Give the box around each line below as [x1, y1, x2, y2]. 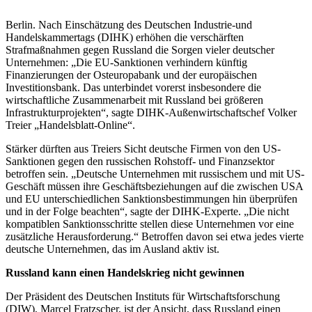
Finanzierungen [6, 68, 77, 81]
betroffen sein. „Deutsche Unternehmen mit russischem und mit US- [6, 167, 304, 180]
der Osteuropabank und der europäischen [77, 68, 257, 81]
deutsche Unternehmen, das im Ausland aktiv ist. [6, 242, 219, 255]
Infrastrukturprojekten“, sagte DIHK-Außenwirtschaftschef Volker [6, 106, 297, 118]
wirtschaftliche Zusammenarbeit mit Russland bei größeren [6, 93, 263, 106]
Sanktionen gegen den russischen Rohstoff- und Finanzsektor [6, 155, 274, 167]
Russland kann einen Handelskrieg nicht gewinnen [6, 266, 244, 279]
